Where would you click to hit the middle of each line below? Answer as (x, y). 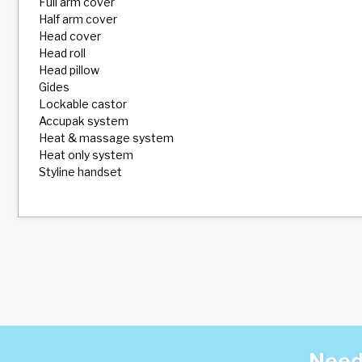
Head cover (70, 36)
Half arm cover (78, 19)
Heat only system (86, 155)
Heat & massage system (106, 138)
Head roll (62, 53)
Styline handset (80, 172)
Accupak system (84, 121)
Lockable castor (83, 104)
